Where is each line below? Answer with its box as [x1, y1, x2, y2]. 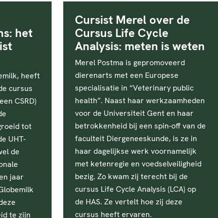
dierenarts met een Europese [75, 70, 179, 80]
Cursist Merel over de [75, 12, 190, 27]
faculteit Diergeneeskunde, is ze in [75, 133, 197, 144]
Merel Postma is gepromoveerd [75, 57, 185, 68]
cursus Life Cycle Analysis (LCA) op [75, 184, 196, 194]
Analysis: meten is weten [75, 38, 205, 54]
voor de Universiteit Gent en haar [75, 108, 194, 118]
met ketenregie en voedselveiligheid [75, 159, 201, 169]
